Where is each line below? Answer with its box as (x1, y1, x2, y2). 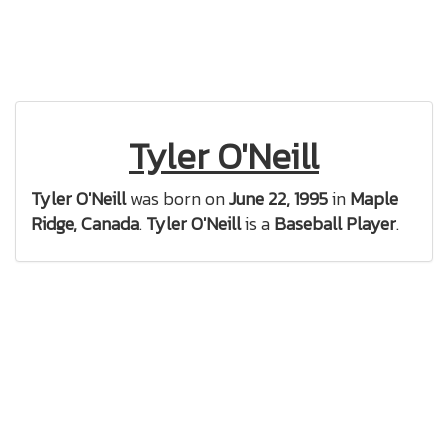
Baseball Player (274, 210, 396, 237)
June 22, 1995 (229, 185, 328, 212)
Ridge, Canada (31, 210, 139, 237)
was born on (126, 185, 229, 212)
